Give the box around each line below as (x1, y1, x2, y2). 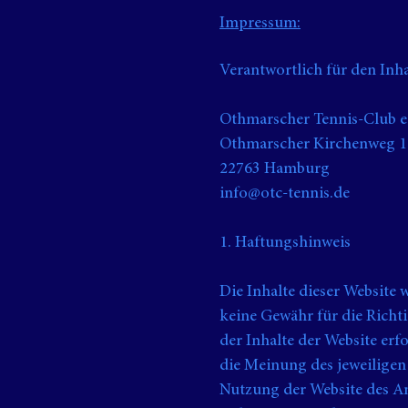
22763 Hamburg (219, 161, 330, 178)
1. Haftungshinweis (219, 235, 351, 251)
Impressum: (219, 15, 301, 32)
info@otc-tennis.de (219, 186, 350, 202)
